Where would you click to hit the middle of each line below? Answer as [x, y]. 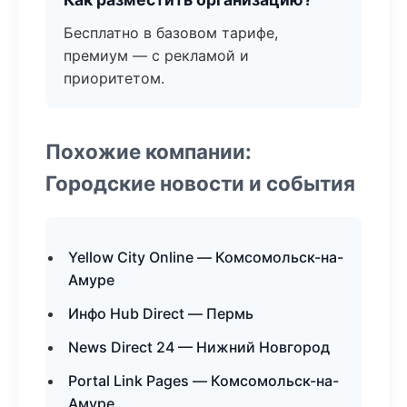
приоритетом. [114, 78]
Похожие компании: [149, 151]
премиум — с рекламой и [156, 55]
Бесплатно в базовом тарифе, [171, 33]
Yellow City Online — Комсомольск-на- [206, 257]
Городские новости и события [200, 183]
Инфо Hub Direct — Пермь [161, 313]
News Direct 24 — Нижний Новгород [199, 347]
